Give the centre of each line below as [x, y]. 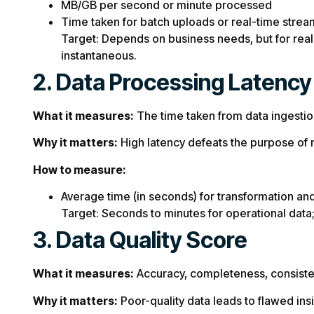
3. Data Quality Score [140, 240]
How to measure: [80, 169]
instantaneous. [99, 55]
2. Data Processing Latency [172, 82]
